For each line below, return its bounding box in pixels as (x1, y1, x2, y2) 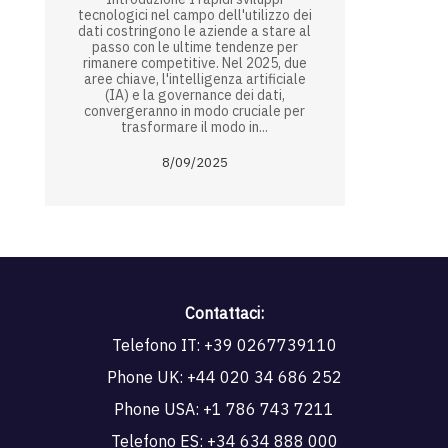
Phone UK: (106, 367, 187, 387)
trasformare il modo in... (121, 118, 269, 137)
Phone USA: (114, 399, 203, 419)
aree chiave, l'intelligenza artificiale (83, 70, 306, 89)
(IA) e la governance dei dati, (104, 86, 285, 105)
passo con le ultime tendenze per (91, 38, 298, 57)
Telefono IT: (111, 335, 204, 355)
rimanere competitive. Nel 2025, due (82, 54, 307, 73)
